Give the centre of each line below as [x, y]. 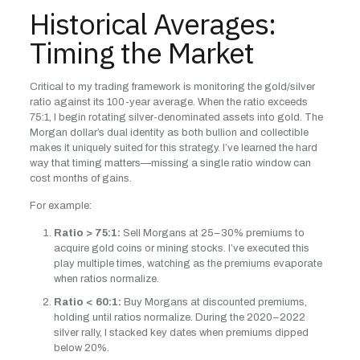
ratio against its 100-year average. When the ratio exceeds [168, 102]
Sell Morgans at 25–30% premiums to [212, 233]
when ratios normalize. [106, 279]
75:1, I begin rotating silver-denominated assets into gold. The [176, 117]
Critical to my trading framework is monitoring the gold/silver [172, 87]
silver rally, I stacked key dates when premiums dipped [181, 333]
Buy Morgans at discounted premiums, [214, 302]
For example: [60, 206]
